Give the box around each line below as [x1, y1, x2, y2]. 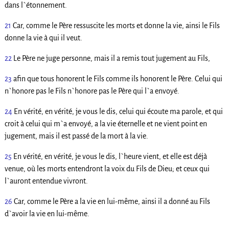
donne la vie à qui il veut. [4, 33, 82, 42]
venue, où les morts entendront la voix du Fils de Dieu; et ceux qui [4, 164, 210, 173]
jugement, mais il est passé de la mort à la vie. [4, 131, 148, 140]
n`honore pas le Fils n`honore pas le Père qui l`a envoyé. [4, 86, 179, 95]
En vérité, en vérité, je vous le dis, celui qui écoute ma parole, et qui [13, 107, 223, 116]
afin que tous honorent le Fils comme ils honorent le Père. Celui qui [13, 74, 222, 83]
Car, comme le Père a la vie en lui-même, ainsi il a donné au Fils [13, 197, 210, 205]
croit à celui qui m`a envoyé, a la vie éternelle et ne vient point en [4, 119, 207, 128]
